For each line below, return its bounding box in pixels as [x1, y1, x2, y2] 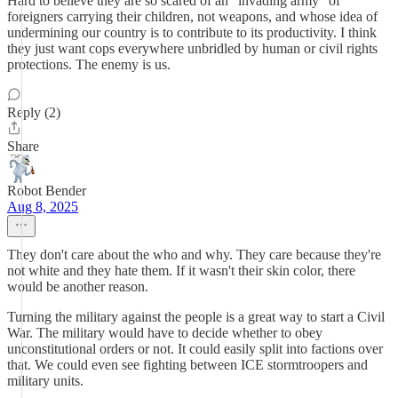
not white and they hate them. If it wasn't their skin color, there [7, 263, 355, 278]
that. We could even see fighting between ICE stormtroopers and [7, 357, 368, 372]
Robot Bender [7, 183, 86, 198]
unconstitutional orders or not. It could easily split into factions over [7, 341, 383, 356]
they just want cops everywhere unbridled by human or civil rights [7, 41, 378, 56]
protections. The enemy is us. [7, 57, 171, 72]
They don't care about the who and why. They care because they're [7, 247, 381, 262]
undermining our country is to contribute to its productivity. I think [7, 25, 377, 40]
